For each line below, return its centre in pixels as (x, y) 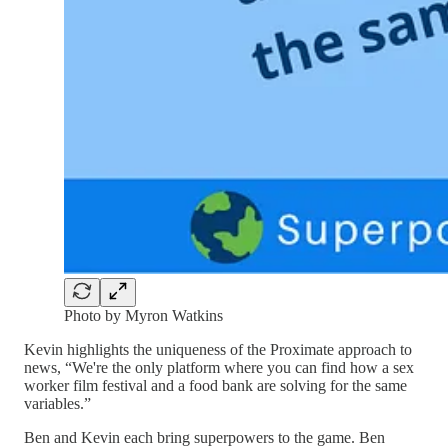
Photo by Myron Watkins (143, 315)
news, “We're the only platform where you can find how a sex (219, 367)
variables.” (57, 403)
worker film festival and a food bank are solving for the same (215, 385)
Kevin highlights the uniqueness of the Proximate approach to (218, 349)
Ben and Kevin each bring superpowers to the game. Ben (204, 437)
